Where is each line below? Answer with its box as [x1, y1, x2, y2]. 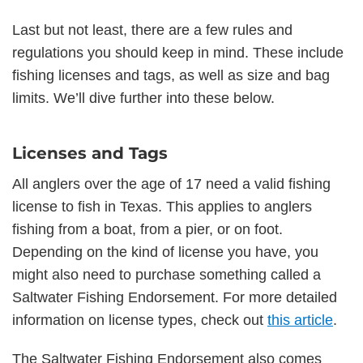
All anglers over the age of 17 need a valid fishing [12, 175, 331, 192]
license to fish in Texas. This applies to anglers [12, 198, 312, 215]
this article [267, 311, 333, 328]
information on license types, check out [12, 311, 267, 328]
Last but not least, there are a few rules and [12, 21, 293, 38]
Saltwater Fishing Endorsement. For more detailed [12, 288, 337, 305]
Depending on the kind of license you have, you [12, 243, 318, 260]
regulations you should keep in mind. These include [12, 44, 344, 61]
